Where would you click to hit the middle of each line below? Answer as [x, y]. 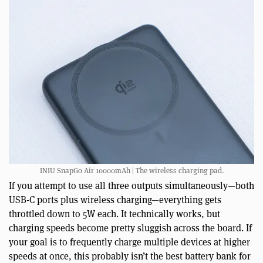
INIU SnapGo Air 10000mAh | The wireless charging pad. [131, 171]
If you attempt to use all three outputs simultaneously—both [131, 186]
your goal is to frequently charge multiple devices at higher [129, 242]
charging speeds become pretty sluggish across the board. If [130, 228]
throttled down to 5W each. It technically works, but [114, 214]
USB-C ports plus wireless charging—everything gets [115, 200]
